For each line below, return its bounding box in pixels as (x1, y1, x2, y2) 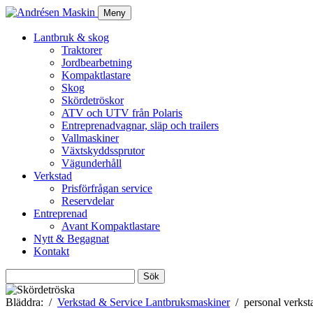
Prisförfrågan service (61, 182, 152, 194)
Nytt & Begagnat (34, 233, 109, 245)
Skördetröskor (61, 94, 124, 106)
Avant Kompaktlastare (61, 220, 160, 232)
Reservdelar (61, 195, 114, 207)
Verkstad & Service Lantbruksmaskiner (57, 296, 230, 308)
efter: (5, 281, 27, 293)
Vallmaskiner (61, 132, 119, 144)
